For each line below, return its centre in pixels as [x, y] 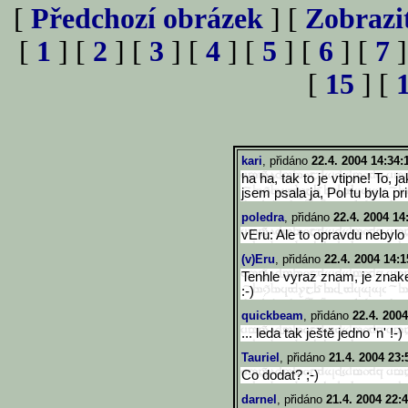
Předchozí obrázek [147, 19]
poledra [263, 217]
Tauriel [260, 357]
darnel [259, 399]
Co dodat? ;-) [280, 375]
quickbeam [272, 316]
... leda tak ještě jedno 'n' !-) [322, 333]
